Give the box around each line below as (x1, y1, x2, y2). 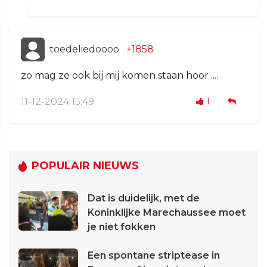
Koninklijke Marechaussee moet (88, 207, 246, 219)
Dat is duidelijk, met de (88, 193, 200, 204)
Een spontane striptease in (88, 250, 220, 262)
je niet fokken (88, 221, 156, 233)
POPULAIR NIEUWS (32, 159, 139, 173)
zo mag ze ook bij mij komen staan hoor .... (21, 70, 218, 82)
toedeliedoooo (49, 44, 119, 55)
